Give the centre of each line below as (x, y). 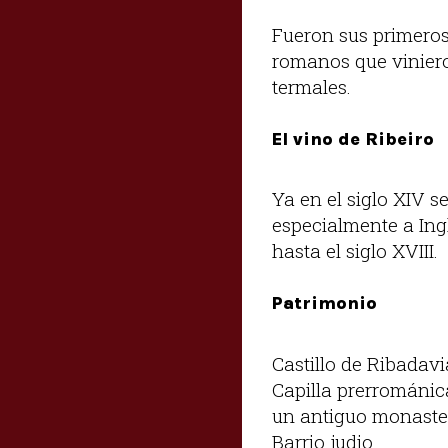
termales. (314, 87)
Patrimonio (324, 303)
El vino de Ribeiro (353, 139)
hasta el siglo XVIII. (357, 251)
